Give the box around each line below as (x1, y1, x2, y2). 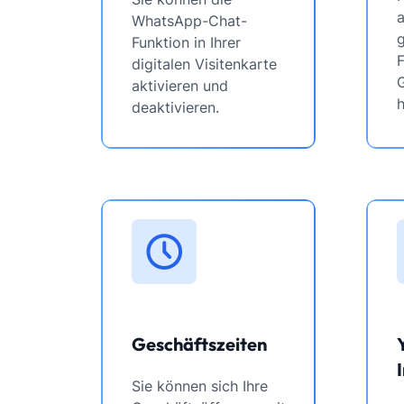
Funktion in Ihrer (132, 33, 241, 51)
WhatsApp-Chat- (132, 12, 247, 30)
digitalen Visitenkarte (132, 55, 277, 73)
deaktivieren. (132, 98, 219, 116)
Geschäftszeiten (132, 333, 267, 355)
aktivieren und (132, 77, 228, 95)
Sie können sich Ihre (132, 377, 268, 395)
